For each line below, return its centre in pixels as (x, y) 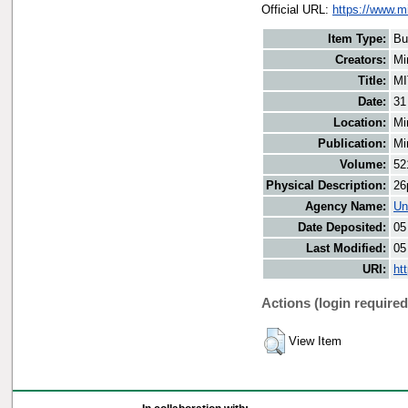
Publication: (352, 144)
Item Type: (357, 39)
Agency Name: (346, 207)
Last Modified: (346, 249)
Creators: (361, 60)
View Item (315, 342)
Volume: (363, 165)
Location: (360, 123)
